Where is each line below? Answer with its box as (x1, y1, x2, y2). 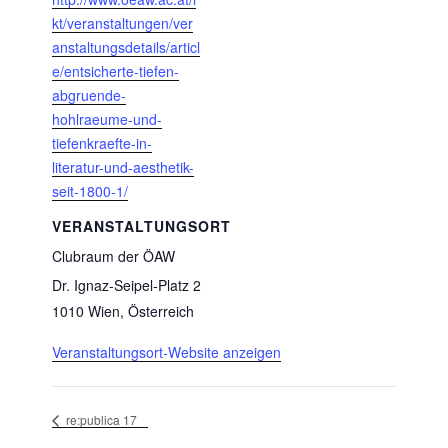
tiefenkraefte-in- (52, 132, 152, 153)
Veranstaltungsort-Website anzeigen (52, 341, 281, 362)
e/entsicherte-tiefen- (52, 60, 179, 81)
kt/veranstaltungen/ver (52, 12, 193, 33)
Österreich (128, 300, 194, 321)
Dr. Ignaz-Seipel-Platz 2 (52, 274, 201, 295)
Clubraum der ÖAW (52, 245, 175, 266)
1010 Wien (52, 300, 120, 321)
